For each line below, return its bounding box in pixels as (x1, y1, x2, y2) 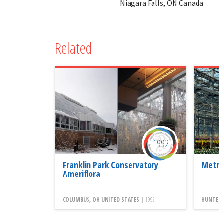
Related (55, 37, 92, 58)
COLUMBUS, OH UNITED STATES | (63, 195, 145, 204)
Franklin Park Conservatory (63, 158, 158, 171)
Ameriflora (63, 167, 100, 179)
